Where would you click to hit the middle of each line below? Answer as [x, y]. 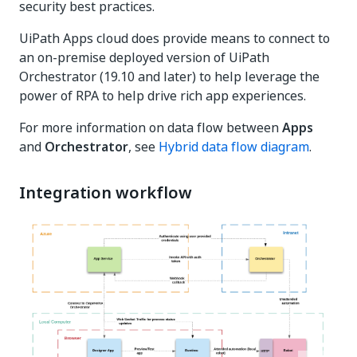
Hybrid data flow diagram [234, 147]
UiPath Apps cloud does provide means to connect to [175, 38]
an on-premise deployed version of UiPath [144, 57]
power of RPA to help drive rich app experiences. [163, 96]
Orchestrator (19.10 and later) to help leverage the [169, 76]
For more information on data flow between [151, 127]
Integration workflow [106, 193]
